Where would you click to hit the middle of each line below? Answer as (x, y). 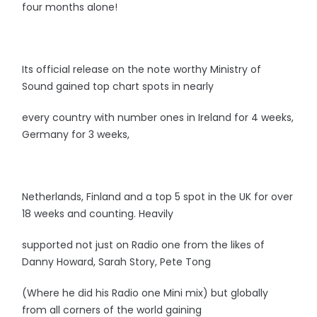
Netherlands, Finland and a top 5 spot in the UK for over (158, 197)
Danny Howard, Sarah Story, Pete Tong (117, 262)
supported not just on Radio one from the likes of (144, 245)
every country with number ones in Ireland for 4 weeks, (158, 117)
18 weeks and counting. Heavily (98, 214)
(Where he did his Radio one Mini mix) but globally (145, 293)
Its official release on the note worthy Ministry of (142, 69)
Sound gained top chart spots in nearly (118, 86)
